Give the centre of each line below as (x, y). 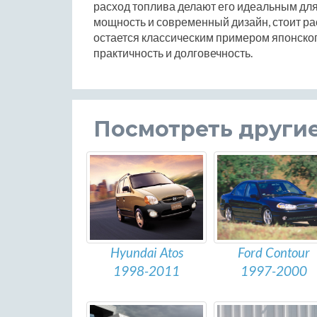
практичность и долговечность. (173, 52)
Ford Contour (274, 252)
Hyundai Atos (146, 252)
